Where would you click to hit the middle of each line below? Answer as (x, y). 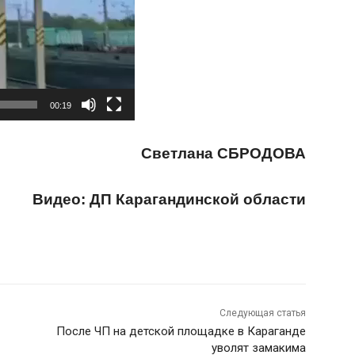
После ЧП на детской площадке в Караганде (181, 332)
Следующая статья (262, 313)
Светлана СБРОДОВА (223, 154)
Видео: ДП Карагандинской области (169, 200)
